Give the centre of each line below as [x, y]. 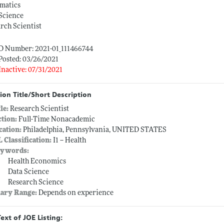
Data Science [29, 172]
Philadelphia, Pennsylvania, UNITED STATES [94, 130]
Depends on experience [76, 193]
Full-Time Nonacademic [56, 120]
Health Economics [37, 162]
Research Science [36, 183]
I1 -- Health [69, 141]
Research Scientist [40, 109]
